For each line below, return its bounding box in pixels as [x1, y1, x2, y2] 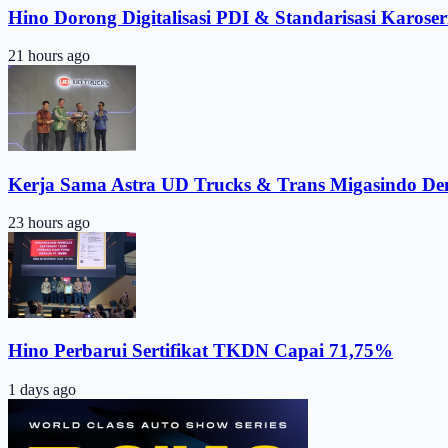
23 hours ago [8, 214, 90, 232]
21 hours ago [8, 47, 90, 65]
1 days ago [8, 381, 76, 399]
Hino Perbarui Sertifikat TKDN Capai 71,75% [8, 340, 393, 362]
